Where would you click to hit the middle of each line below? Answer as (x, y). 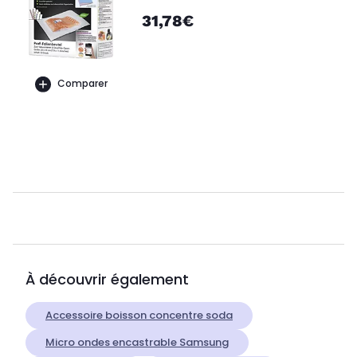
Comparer (82, 84)
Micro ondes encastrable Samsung (137, 342)
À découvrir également (107, 279)
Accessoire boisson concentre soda (139, 315)
